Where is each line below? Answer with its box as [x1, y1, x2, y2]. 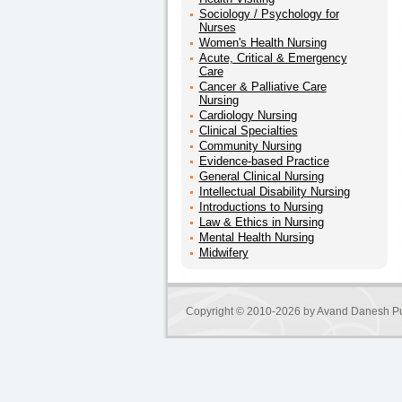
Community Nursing [198, 139, 301, 153]
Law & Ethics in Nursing [198, 215, 324, 229]
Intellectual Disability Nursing [198, 185, 350, 198]
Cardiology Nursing [198, 109, 297, 122]
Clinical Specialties [198, 124, 298, 137]
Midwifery [198, 246, 249, 259]
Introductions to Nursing [198, 200, 323, 214]
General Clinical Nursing [198, 170, 324, 183]
